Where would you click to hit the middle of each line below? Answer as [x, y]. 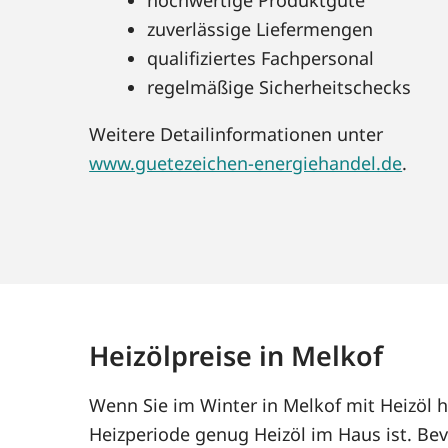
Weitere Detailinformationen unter [236, 133]
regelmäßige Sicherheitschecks [279, 86]
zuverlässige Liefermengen [260, 28]
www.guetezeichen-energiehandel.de [246, 162]
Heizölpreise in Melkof [236, 355]
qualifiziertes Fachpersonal [261, 57]
